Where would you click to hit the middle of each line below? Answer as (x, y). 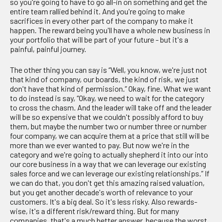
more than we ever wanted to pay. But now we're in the (100, 145)
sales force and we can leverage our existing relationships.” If (110, 173)
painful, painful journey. (48, 49)
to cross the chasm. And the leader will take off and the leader (111, 107)
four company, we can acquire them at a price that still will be (110, 135)
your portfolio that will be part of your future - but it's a (99, 40)
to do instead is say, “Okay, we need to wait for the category (107, 98)
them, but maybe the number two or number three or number (108, 126)
